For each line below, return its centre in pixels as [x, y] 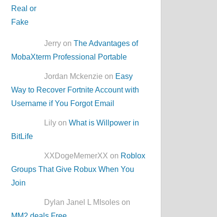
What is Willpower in [104, 123]
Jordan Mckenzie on [80, 76]
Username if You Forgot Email [63, 103]
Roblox [133, 155]
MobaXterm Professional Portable [69, 57]
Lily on [57, 123]
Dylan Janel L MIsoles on [87, 202]
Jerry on [59, 43]
